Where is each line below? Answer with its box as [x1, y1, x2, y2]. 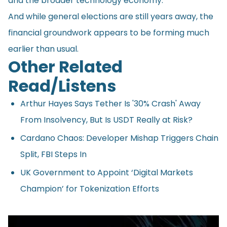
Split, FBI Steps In [20, 148, 87, 160]
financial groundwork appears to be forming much [8, 26, 209, 39]
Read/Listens [8, 74, 116, 97]
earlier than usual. [8, 43, 79, 55]
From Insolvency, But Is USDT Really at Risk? [20, 113, 193, 126]
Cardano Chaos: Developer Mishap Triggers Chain [20, 132, 218, 144]
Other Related [8, 55, 123, 78]
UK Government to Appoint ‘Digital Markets [20, 166, 193, 178]
